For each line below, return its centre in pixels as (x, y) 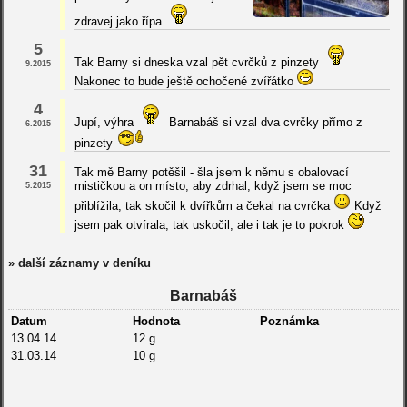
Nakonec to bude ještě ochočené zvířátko (185, 81)
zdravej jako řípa (119, 21)
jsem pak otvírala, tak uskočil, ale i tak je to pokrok (211, 224)
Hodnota (156, 321)
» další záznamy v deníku (79, 263)
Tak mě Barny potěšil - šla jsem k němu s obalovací (211, 172)
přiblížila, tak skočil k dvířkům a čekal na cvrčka (203, 205)
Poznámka (289, 321)
